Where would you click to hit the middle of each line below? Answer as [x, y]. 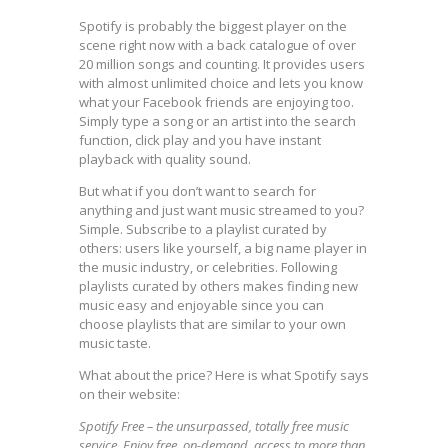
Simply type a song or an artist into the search [217, 121]
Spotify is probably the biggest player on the [213, 26]
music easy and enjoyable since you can [201, 305]
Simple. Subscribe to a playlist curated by [203, 229]
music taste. [115, 343]
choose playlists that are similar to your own [212, 324]
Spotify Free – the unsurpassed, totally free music [214, 426]
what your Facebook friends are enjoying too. [216, 102]
